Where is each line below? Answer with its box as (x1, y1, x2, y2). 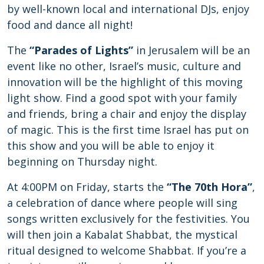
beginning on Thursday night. (7, 154, 157, 169)
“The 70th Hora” (167, 179, 252, 194)
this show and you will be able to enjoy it (7, 138, 214, 153)
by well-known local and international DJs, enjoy (7, 1, 249, 16)
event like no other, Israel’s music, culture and (7, 58, 241, 73)
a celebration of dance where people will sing (7, 195, 237, 210)
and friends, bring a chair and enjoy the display (7, 106, 246, 121)
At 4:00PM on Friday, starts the (7, 179, 167, 194)
